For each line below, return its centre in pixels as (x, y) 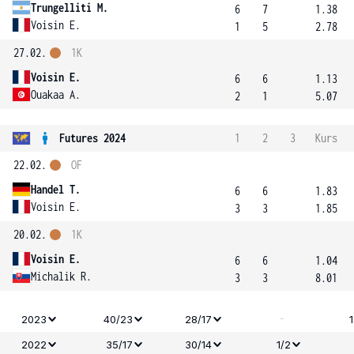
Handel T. (56, 189)
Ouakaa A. (56, 94)
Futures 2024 (92, 138)
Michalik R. (61, 276)
